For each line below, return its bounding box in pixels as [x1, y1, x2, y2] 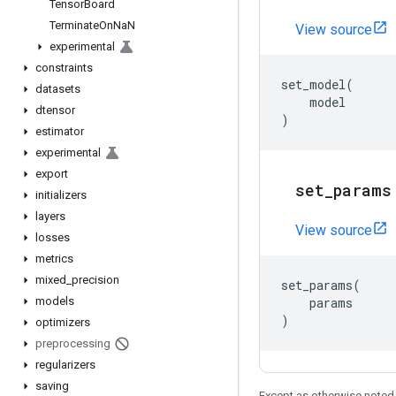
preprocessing [35, 337, 110, 350]
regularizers [35, 358, 95, 371]
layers [35, 209, 65, 223]
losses [35, 231, 70, 244]
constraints [35, 61, 93, 74]
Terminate [49, 19, 99, 32]
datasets [35, 82, 80, 95]
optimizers [35, 316, 90, 329]
